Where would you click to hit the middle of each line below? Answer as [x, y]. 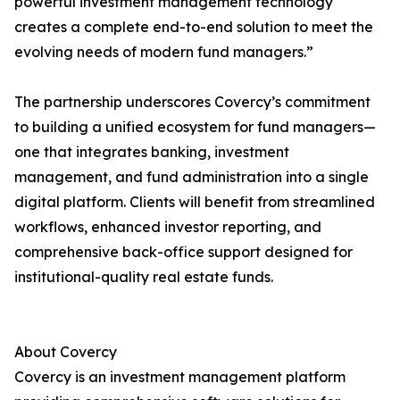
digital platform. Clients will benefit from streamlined [195, 202]
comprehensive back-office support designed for [183, 252]
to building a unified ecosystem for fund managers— [195, 127]
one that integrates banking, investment [152, 152]
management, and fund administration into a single [192, 177]
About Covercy [66, 352]
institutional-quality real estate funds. [144, 277]
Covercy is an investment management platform [180, 377]
